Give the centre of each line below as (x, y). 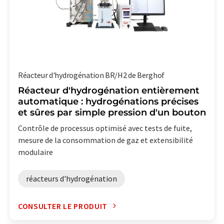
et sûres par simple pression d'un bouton (112, 112)
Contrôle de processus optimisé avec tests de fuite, (105, 128)
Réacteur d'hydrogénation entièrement (109, 90)
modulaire (35, 152)
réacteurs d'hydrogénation (71, 178)
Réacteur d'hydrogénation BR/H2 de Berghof (91, 75)
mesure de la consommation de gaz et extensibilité (105, 140)
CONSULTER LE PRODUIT (63, 206)
